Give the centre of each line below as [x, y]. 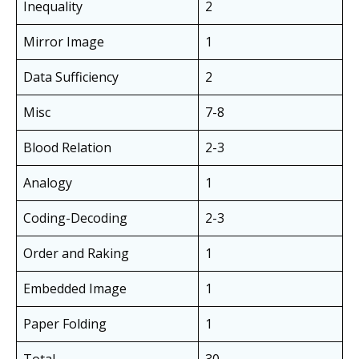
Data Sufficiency [71, 77]
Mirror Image [64, 42]
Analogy [48, 183]
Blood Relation [67, 148]
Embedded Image [75, 289]
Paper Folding [65, 324]
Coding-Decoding [75, 218]
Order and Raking [76, 254]
